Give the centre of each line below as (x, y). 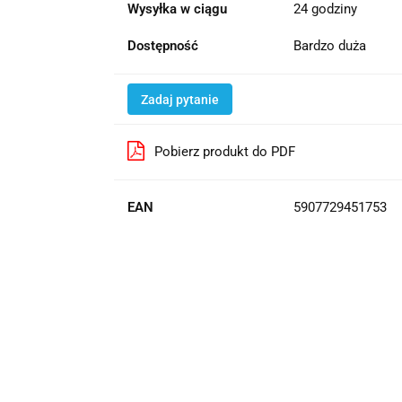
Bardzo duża (331, 45)
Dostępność (162, 45)
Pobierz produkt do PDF (224, 151)
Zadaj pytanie (179, 99)
